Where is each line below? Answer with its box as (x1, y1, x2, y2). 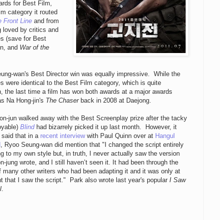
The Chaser (46, 96, 79, 104)
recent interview (40, 132, 85, 139)
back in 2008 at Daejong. (79, 96, 152, 104)
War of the (20, 43, 49, 51)
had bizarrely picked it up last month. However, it (34, 123, 177, 131)
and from (32, 17, 59, 25)
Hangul (155, 132, 175, 139)
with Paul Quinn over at (85, 132, 156, 139)
